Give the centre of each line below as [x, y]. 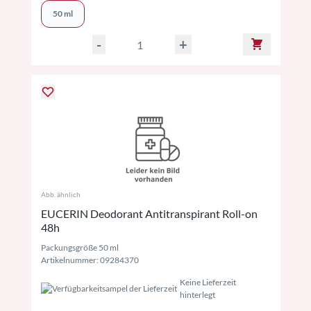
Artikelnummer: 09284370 [90, 260]
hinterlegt [197, 295]
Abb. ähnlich [60, 194]
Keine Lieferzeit [208, 282]
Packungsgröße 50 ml [79, 247]
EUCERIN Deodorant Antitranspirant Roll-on [149, 213]
